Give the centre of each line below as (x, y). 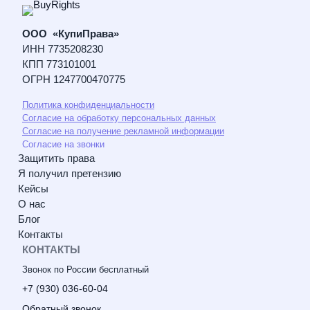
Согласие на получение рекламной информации (123, 131)
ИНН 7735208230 (63, 49)
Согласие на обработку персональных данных (119, 118)
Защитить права (56, 158)
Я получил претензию (70, 173)
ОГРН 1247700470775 (74, 80)
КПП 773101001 (59, 64)
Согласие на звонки (63, 144)
